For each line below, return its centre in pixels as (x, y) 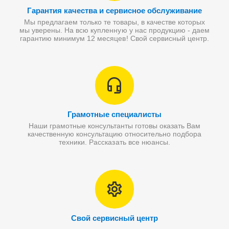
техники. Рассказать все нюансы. (114, 142)
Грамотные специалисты (114, 114)
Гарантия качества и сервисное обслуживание (114, 10)
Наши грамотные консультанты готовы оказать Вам (114, 126)
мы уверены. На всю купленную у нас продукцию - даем (114, 30)
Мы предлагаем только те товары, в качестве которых (114, 22)
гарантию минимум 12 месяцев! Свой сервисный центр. (114, 38)
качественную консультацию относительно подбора (114, 134)
